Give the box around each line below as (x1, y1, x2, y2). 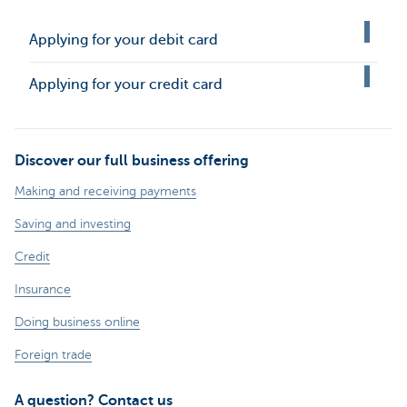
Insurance (15, 283, 71, 296)
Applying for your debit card (29, 32, 218, 48)
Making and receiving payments (15, 184, 196, 198)
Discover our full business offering (15, 153, 249, 169)
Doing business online (15, 315, 140, 329)
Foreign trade (15, 348, 92, 362)
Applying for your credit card (29, 76, 223, 93)
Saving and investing (15, 217, 131, 231)
